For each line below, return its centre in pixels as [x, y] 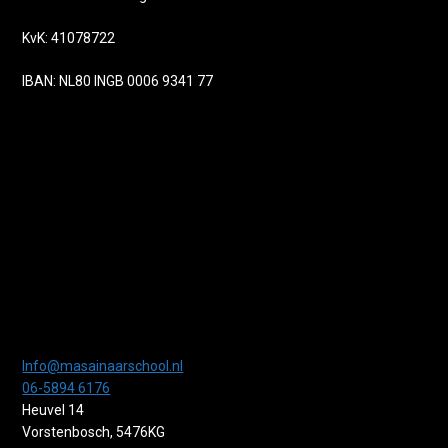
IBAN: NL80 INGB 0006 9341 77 [118, 81]
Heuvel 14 [53, 410]
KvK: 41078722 [69, 38]
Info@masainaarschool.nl [103, 366]
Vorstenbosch [66, 432]
